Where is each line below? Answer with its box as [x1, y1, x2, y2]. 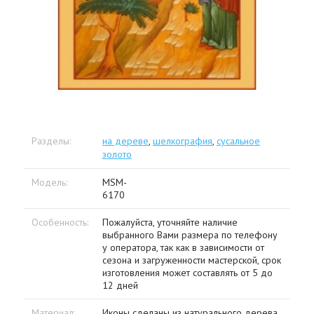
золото [102, 148, 132, 161]
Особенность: [32, 216, 88, 229]
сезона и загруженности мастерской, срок [102, 254, 281, 267]
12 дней [102, 279, 138, 292]
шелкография [153, 135, 212, 148]
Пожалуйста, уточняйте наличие [102, 216, 238, 229]
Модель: [32, 176, 67, 189]
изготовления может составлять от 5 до [102, 266, 273, 280]
